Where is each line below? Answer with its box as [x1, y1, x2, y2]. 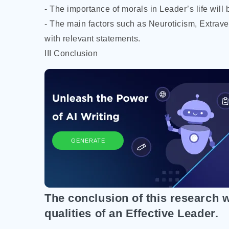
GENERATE [71, 138, 105, 144]
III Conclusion [44, 49, 98, 58]
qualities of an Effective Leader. [44, 207, 219, 220]
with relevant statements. [44, 34, 141, 43]
